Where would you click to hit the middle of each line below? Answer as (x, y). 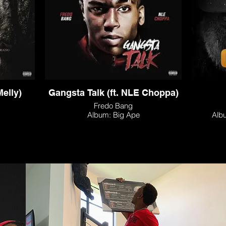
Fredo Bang (113, 106)
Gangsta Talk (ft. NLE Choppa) (113, 93)
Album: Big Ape (113, 115)
